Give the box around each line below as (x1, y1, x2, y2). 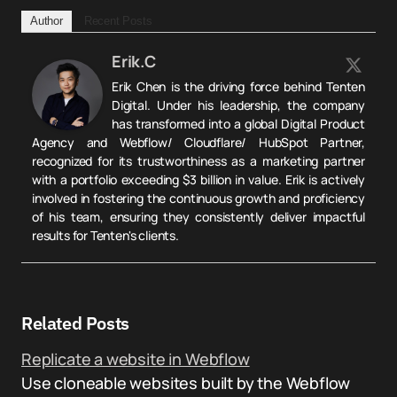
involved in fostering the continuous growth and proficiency (32, 190, 365, 206)
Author (30, 14, 63, 27)
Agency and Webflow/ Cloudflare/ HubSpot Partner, (32, 134, 365, 151)
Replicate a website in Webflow (21, 348, 250, 370)
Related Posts (21, 311, 129, 335)
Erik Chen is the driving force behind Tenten (112, 78, 365, 95)
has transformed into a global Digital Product (112, 115, 365, 132)
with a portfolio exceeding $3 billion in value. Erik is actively (32, 171, 365, 188)
